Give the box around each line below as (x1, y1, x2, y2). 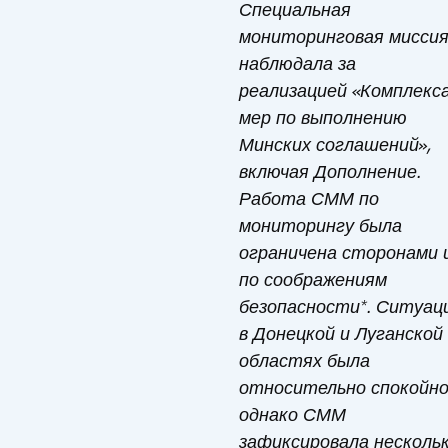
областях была (239, 349, 370, 372)
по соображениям (239, 268, 387, 291)
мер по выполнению (239, 106, 407, 129)
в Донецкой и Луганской (239, 322, 443, 345)
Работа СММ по (239, 187, 379, 210)
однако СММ (239, 403, 346, 426)
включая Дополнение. (239, 160, 421, 183)
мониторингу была (239, 214, 402, 237)
